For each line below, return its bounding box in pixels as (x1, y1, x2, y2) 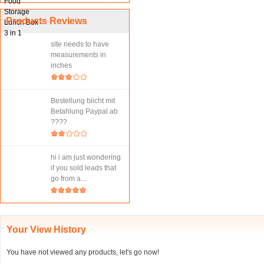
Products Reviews (6, 16, 87, 26)
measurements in (51, 51, 106, 59)
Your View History (6, 225, 86, 235)
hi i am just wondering (51, 153, 121, 161)
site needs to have (51, 40, 109, 48)
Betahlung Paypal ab (51, 107, 118, 115)
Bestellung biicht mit (51, 97, 115, 105)
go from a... (51, 174, 86, 183)
